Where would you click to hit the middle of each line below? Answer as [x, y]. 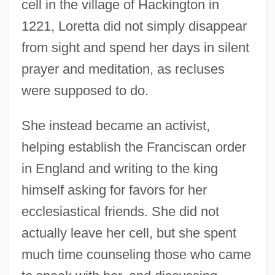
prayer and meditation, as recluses [123, 69]
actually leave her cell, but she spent [129, 233]
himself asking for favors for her [114, 190]
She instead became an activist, [115, 125]
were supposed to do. [85, 90]
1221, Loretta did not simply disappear [134, 26]
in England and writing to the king [119, 168]
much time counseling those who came [136, 254]
